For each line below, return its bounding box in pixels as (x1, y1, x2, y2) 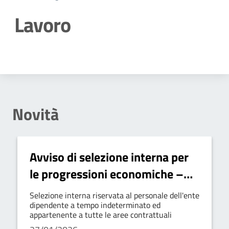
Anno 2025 (30, 181, 86, 200)
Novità (12, 102, 59, 126)
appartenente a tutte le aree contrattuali (30, 209, 172, 221)
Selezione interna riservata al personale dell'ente (30, 189, 199, 201)
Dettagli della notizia (14, 43, 160, 67)
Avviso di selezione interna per (30, 148, 189, 166)
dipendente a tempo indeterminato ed (30, 199, 161, 211)
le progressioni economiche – (30, 165, 184, 183)
